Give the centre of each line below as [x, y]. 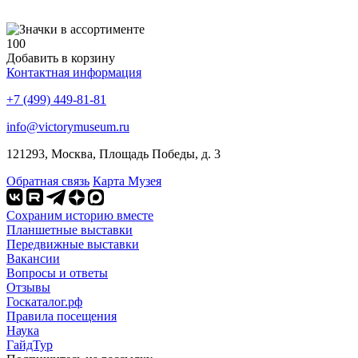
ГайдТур [30, 344]
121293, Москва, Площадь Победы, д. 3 [113, 153]
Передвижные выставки [73, 244]
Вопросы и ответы [57, 272]
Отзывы [28, 287]
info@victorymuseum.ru [68, 126]
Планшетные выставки [70, 229]
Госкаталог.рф [44, 301]
